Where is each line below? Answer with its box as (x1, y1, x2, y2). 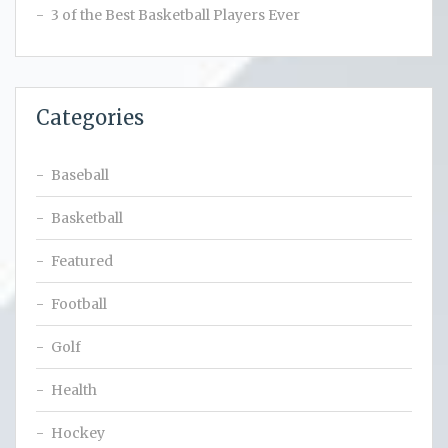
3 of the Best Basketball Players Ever (51, 6, 300, 25)
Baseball (51, 166, 109, 185)
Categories (36, 105, 144, 131)
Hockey (51, 424, 105, 443)
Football (51, 295, 107, 314)
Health (51, 381, 97, 400)
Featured (51, 252, 113, 271)
